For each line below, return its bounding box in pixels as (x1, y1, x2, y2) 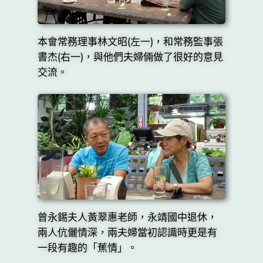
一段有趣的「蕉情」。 (37, 241, 137, 255)
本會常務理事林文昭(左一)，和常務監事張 (37, 34, 223, 49)
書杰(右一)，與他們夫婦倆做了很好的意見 (37, 49, 223, 64)
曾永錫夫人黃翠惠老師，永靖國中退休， (37, 210, 217, 225)
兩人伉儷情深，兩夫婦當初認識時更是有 (37, 225, 217, 240)
